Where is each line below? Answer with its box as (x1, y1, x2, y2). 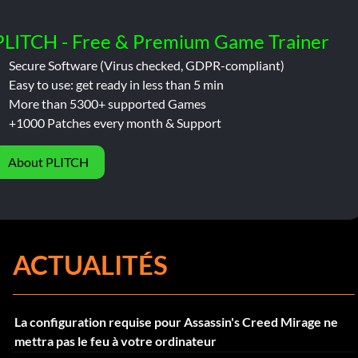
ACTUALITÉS (13, 248, 168, 280)
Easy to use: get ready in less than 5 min (8, 76, 224, 92)
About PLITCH (8, 153, 89, 169)
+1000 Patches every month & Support (8, 114, 221, 130)
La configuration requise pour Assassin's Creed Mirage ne (14, 313, 338, 329)
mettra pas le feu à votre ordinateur (14, 332, 217, 348)
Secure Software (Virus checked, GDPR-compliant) (8, 57, 284, 73)
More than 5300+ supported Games (8, 95, 206, 111)
